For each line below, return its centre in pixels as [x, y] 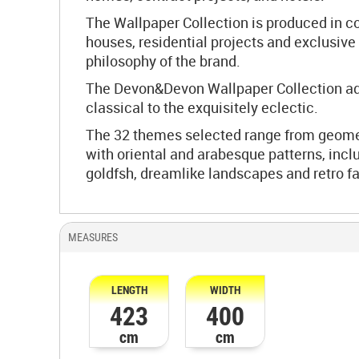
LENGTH [129, 290]
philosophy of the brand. [163, 61]
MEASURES [93, 237]
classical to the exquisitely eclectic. [202, 107]
